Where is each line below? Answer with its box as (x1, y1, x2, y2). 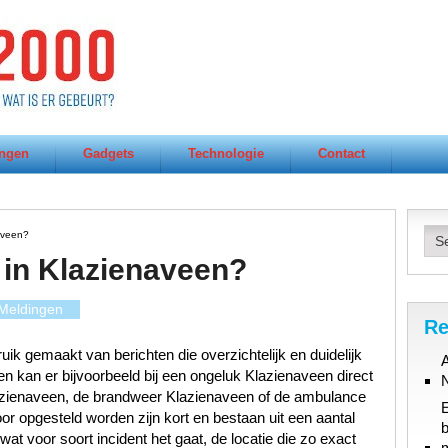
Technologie (187, 146, 264, 161)
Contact (317, 146, 365, 161)
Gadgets (82, 146, 134, 161)
